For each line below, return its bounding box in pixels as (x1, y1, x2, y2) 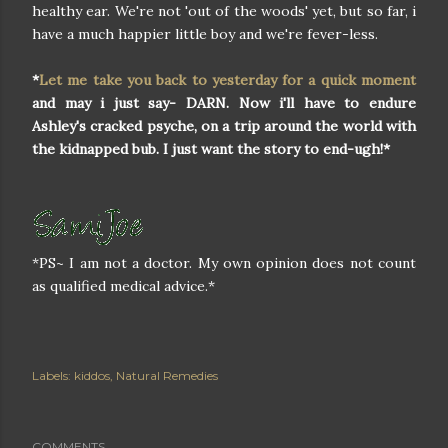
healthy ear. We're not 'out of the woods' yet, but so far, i (32, 2, 416, 20)
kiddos (74, 368, 110, 383)
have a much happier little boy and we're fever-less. (32, 25, 378, 43)
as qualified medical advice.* (32, 277, 215, 295)
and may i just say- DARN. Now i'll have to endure (32, 94, 416, 112)
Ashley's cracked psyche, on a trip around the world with (32, 117, 416, 135)
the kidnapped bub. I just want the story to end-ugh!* (32, 140, 390, 158)
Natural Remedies (116, 368, 218, 383)
